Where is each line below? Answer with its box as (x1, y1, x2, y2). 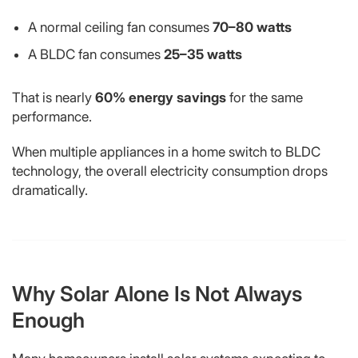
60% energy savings (95, 89, 226, 105)
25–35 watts (164, 46, 242, 62)
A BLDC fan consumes (28, 46, 164, 62)
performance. (12, 108, 92, 125)
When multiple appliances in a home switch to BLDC (12, 143, 320, 160)
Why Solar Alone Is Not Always (12, 280, 302, 306)
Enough (12, 307, 85, 332)
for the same (226, 89, 303, 105)
